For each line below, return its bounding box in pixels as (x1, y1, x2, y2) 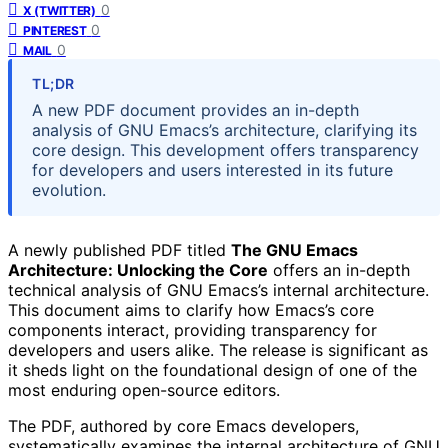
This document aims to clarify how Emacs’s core (8, 299, 374, 320)
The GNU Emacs (231, 239, 358, 260)
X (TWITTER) (23, 2, 96, 18)
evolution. (32, 179, 106, 200)
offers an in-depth (268, 259, 410, 280)
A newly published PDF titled (8, 239, 231, 260)
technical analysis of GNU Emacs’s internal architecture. (8, 279, 429, 300)
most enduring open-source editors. (8, 379, 280, 400)
